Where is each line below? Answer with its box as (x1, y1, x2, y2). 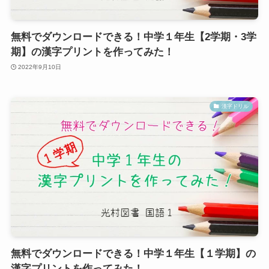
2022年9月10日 (18, 63, 62, 70)
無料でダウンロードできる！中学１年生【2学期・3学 (10, 31, 256, 43)
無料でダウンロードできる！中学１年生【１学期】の (10, 247, 256, 259)
